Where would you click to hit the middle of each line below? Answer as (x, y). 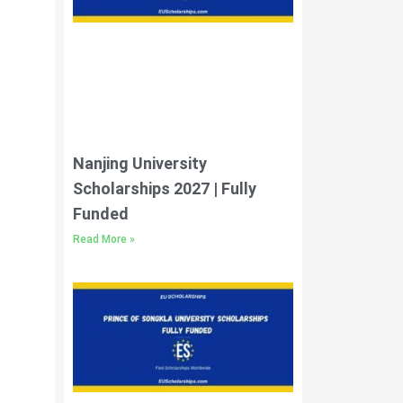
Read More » (104, 239)
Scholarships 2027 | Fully (165, 188)
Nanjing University (140, 163)
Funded (101, 213)
